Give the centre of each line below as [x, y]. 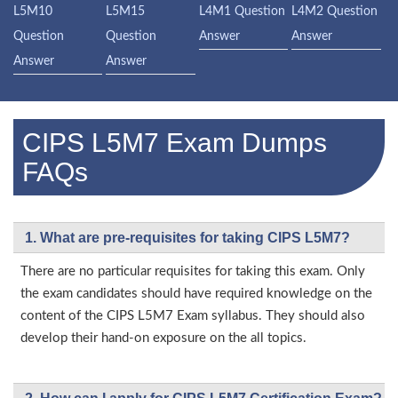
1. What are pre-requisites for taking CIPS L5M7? [187, 238]
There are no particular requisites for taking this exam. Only [193, 272]
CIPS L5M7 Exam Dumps [175, 143]
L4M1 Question [242, 12]
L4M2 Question [335, 12]
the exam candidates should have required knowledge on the [196, 294]
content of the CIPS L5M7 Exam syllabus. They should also [193, 316]
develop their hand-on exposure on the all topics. [163, 338]
